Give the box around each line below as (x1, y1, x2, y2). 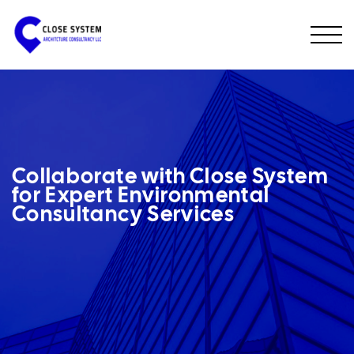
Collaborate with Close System (12, 167, 330, 187)
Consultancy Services (12, 205, 235, 225)
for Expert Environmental (12, 186, 270, 206)
